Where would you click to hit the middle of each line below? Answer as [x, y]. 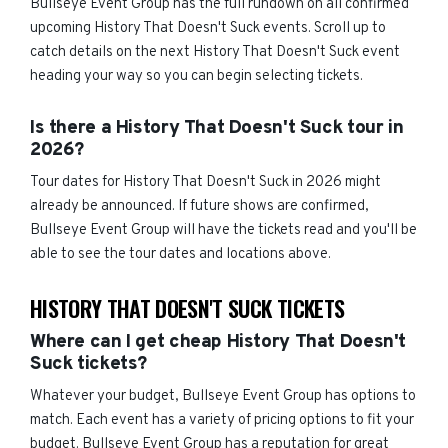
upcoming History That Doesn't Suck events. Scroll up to [208, 28]
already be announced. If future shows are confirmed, [199, 206]
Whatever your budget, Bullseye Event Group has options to [223, 396]
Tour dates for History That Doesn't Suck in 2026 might [205, 182]
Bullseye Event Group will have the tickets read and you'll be [223, 230]
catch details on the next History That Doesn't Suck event [215, 52]
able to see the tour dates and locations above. [180, 254]
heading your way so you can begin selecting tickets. [196, 76]
